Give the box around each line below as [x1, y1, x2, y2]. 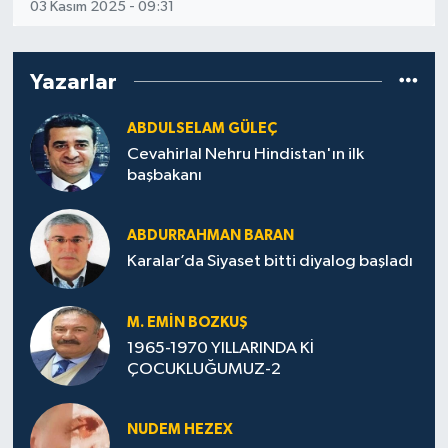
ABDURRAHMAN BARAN [126, 228, 294, 243]
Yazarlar [29, 70, 117, 93]
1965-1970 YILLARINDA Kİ [126, 339, 314, 357]
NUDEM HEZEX [126, 422, 233, 437]
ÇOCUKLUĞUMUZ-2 [126, 360, 281, 378]
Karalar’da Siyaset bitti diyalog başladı [126, 253, 413, 271]
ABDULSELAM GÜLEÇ [126, 120, 277, 136]
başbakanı [126, 166, 202, 184]
